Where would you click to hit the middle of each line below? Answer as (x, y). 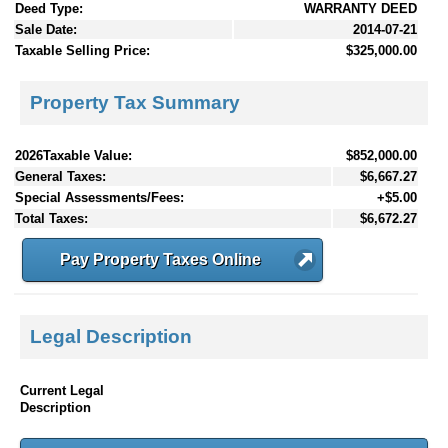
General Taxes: (60, 176)
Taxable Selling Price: (82, 51)
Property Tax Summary (135, 102)
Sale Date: (46, 30)
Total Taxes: (51, 218)
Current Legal (62, 390)
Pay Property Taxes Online (160, 259)
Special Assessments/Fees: (99, 197)
